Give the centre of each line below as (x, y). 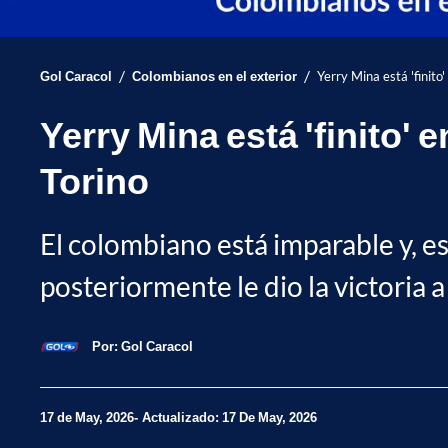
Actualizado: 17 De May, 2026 (229, 417)
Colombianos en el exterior (214, 75)
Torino (94, 179)
